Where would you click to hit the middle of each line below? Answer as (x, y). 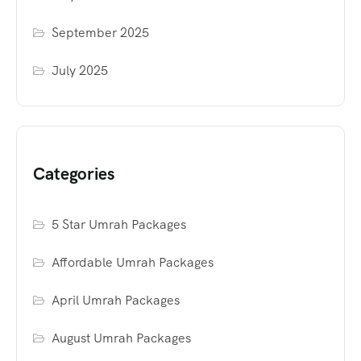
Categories (74, 173)
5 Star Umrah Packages (119, 224)
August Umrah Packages (122, 338)
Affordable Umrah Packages (133, 262)
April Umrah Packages (116, 300)
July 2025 (80, 70)
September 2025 (101, 32)
